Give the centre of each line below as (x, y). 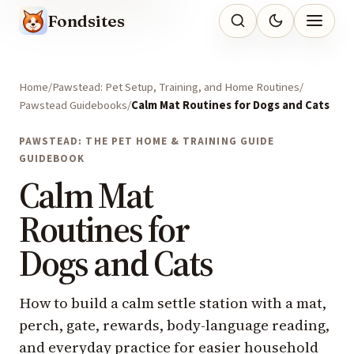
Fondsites (86, 21)
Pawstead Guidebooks (73, 106)
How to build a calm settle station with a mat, (173, 303)
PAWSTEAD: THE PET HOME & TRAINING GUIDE (147, 141)
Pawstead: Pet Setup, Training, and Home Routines (176, 88)
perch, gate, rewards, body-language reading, (174, 326)
